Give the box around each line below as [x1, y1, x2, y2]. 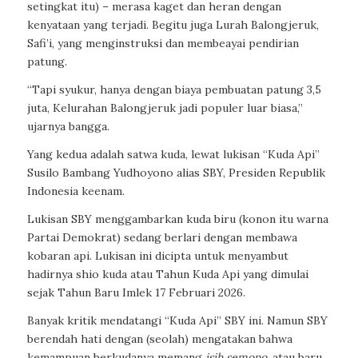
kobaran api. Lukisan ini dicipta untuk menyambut [26, 249, 288, 264]
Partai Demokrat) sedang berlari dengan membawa [26, 230, 297, 245]
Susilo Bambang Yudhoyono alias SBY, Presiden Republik [26, 165, 325, 181]
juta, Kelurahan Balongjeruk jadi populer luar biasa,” [26, 101, 303, 116]
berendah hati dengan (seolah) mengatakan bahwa [26, 331, 292, 346]
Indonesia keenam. [26, 184, 125, 199]
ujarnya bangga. [26, 119, 109, 134]
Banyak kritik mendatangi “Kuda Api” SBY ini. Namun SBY [26, 312, 328, 328]
